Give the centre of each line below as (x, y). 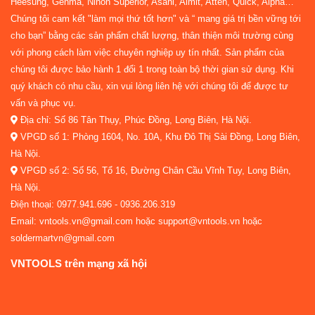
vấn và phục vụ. (43, 103)
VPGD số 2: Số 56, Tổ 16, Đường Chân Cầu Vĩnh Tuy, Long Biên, (154, 171)
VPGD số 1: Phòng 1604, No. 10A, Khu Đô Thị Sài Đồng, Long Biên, (159, 137)
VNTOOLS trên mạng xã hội (79, 264)
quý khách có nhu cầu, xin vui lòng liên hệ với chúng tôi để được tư (149, 86)
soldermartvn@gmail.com (63, 238)
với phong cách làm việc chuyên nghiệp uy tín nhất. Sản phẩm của (147, 53)
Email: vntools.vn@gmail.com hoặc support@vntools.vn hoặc (136, 221)
